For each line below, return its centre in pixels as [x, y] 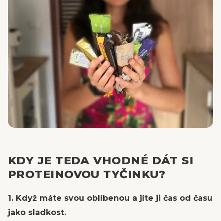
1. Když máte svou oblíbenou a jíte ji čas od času [110, 198]
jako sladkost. [37, 212]
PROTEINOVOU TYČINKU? [87, 174]
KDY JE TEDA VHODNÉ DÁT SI [101, 160]
